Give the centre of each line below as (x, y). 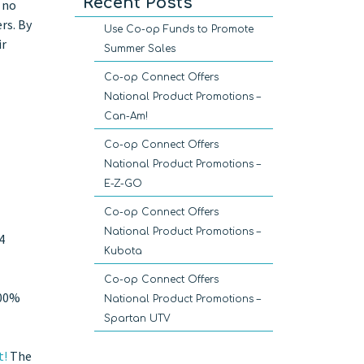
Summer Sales (140, 49)
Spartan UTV (137, 319)
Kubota (123, 251)
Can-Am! (126, 117)
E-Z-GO (123, 184)
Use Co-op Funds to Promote (179, 30)
